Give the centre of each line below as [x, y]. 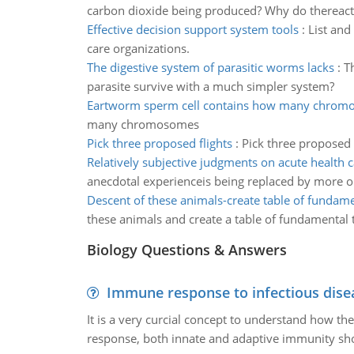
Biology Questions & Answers [186, 250]
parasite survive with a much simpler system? [210, 86]
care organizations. [138, 48]
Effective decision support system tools [192, 29]
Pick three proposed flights [159, 143]
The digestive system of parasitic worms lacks [210, 67]
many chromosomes [143, 124]
